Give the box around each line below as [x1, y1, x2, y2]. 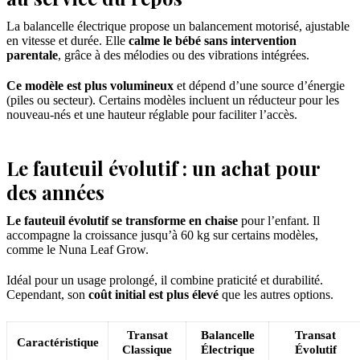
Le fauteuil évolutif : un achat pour [6, 154, 320, 181]
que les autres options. [219, 287, 333, 301]
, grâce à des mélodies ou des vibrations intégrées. [58, 47, 309, 62]
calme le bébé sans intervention [129, 33, 297, 47]
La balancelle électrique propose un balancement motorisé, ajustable [6, 18, 350, 33]
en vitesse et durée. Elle [6, 33, 129, 47]
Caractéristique [16, 334, 99, 349]
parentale [6, 47, 58, 62]
